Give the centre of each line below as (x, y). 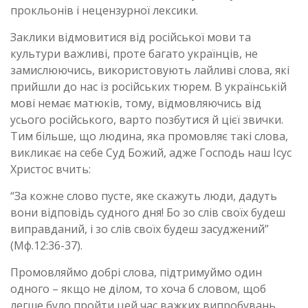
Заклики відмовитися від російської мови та (131, 37)
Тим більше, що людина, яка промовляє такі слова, (149, 136)
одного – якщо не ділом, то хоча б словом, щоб (138, 288)
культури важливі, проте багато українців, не (134, 53)
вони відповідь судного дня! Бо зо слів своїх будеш (148, 212)
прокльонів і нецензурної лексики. (104, 10)
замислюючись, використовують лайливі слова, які (150, 70)
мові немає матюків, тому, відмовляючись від (136, 103)
